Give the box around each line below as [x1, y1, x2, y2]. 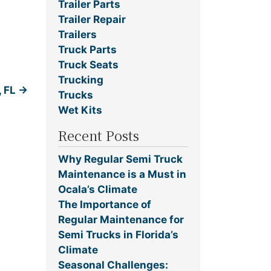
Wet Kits [58, 104, 102, 117]
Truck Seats [58, 59, 119, 71]
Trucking [58, 74, 103, 87]
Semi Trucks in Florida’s [58, 228, 178, 241]
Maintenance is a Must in [58, 168, 186, 180]
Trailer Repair [58, 13, 126, 26]
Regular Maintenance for [58, 213, 184, 226]
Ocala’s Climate [58, 183, 137, 195]
